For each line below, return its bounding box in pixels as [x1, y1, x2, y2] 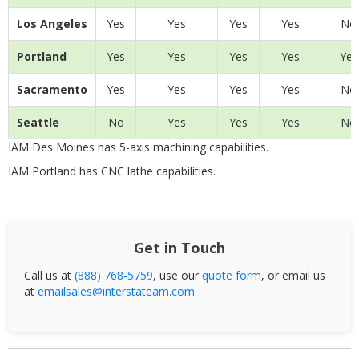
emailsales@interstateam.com [38, 283, 195, 299]
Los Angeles [17, 15, 87, 31]
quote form [202, 267, 261, 283]
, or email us [261, 267, 325, 283]
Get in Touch [134, 237, 225, 257]
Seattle [17, 114, 59, 130]
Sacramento [17, 81, 87, 97]
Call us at [24, 267, 75, 283]
